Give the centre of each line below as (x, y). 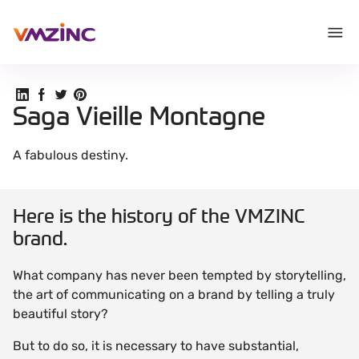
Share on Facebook (92, 94)
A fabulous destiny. (71, 155)
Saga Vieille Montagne (139, 115)
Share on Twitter (103, 94)
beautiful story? (61, 313)
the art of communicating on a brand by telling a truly (174, 294)
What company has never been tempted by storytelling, (179, 275)
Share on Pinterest (129, 94)
